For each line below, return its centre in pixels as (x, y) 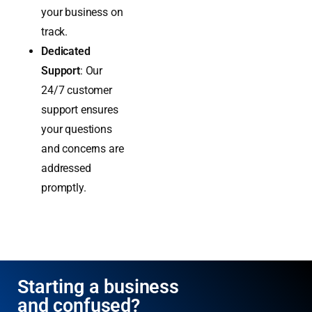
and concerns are (83, 175)
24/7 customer (77, 117)
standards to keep (84, 19)
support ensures (80, 136)
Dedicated (66, 78)
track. (55, 58)
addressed (66, 195)
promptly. (64, 214)
